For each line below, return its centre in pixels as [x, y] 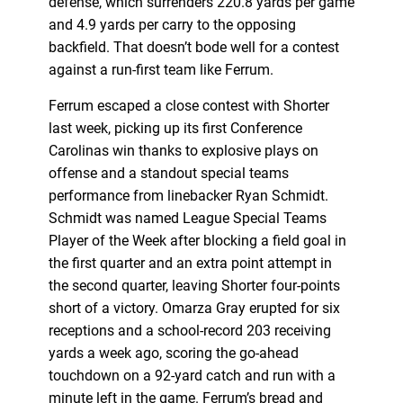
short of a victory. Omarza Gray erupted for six [194, 308]
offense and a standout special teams [168, 173]
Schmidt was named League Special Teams [187, 218]
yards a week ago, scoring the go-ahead [173, 353]
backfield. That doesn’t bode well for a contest [193, 47]
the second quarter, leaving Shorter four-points [194, 285]
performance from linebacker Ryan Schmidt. [188, 195]
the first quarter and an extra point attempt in [190, 263]
